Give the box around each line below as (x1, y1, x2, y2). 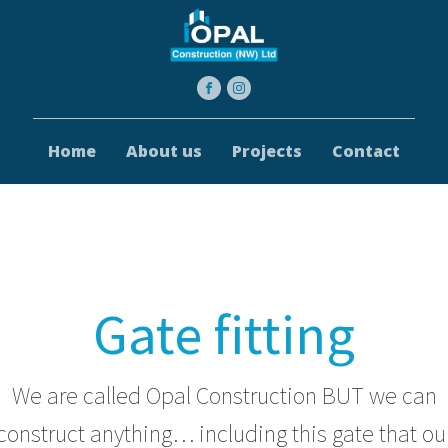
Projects (232, 139, 302, 162)
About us (126, 139, 202, 162)
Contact (332, 139, 400, 162)
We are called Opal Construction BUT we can (11, 379, 437, 411)
